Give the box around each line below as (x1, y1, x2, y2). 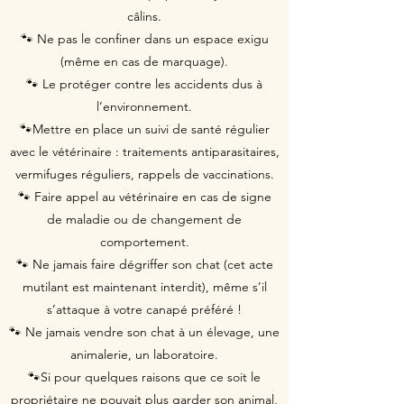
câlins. (127, 8, 161, 24)
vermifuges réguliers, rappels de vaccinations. (14, 166, 274, 182)
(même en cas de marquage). (60, 53, 228, 69)
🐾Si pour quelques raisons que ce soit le (28, 369, 261, 385)
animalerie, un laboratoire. (70, 346, 218, 363)
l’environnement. (96, 98, 192, 115)
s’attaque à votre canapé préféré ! (47, 301, 242, 317)
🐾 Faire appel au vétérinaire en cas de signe (17, 188, 271, 205)
